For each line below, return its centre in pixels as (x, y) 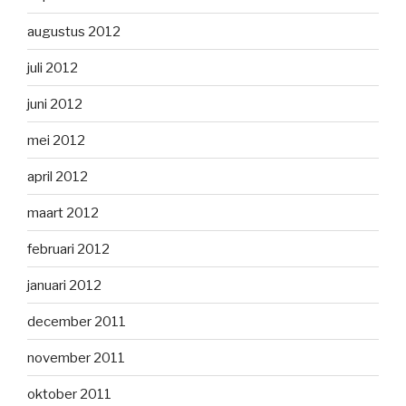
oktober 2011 (69, 394)
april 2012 (58, 176)
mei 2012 (56, 140)
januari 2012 (64, 285)
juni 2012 (55, 104)
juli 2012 (53, 68)
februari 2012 (68, 249)
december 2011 (77, 321)
